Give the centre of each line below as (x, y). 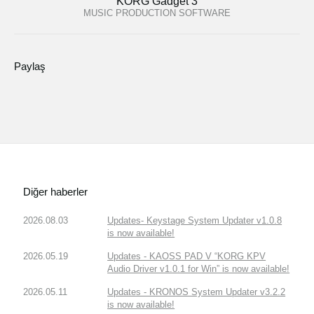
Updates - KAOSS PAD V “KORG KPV (187, 256)
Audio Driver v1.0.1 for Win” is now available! (199, 268)
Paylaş (30, 67)
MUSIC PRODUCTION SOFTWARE (157, 13)
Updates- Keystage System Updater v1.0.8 (195, 220)
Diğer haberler (56, 191)
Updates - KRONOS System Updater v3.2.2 (197, 292)
